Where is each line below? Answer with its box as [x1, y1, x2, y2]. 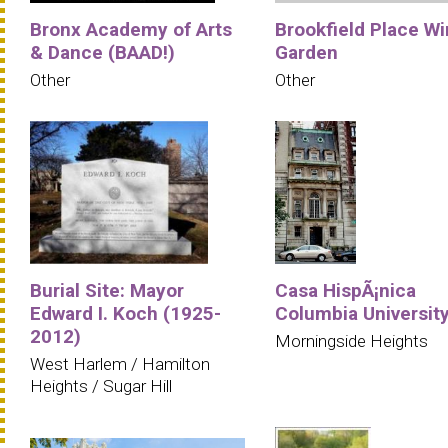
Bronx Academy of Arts [30, 17, 232, 41]
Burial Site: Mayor [30, 278, 184, 302]
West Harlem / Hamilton [30, 353, 210, 374]
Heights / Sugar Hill [30, 375, 172, 396]
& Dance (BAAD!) [30, 40, 175, 64]
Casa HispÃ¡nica [275, 278, 416, 302]
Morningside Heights [275, 330, 428, 351]
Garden [275, 40, 338, 64]
